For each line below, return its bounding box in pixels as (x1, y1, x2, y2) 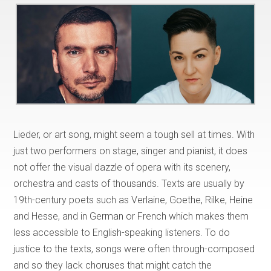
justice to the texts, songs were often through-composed (13, 243, 255, 255)
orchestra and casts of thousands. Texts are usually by (13, 177, 245, 189)
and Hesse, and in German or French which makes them (13, 210, 249, 222)
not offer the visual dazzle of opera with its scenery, (13, 161, 231, 173)
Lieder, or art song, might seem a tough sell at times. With (13, 128, 255, 140)
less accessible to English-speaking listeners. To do (13, 226, 230, 238)
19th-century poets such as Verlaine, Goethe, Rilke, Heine (13, 194, 253, 206)
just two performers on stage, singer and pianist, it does (13, 145, 248, 157)
